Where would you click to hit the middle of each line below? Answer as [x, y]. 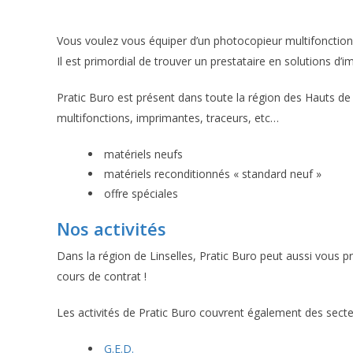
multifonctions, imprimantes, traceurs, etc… [168, 118]
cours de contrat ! [102, 276]
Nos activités [111, 229]
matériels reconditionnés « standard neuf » [213, 174]
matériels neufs [143, 154]
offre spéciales [141, 193]
